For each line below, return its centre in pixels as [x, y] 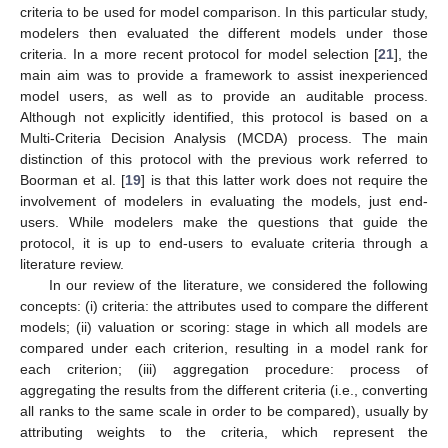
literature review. [72, 264]
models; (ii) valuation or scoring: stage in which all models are [224, 327]
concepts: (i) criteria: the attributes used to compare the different [224, 306]
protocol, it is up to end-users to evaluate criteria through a [224, 243]
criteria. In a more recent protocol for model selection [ [199, 54]
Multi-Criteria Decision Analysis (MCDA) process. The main [224, 138]
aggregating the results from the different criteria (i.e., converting [224, 390]
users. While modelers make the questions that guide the [224, 222]
